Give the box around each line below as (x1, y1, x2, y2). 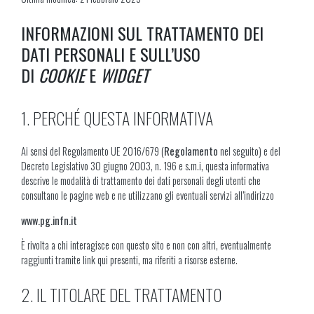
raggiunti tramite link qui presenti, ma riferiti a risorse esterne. (21, 252, 238, 268)
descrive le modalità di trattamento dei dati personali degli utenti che (21, 173, 261, 189)
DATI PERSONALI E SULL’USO (21, 41, 200, 67)
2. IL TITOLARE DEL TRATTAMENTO (21, 282, 221, 308)
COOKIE (39, 62, 85, 88)
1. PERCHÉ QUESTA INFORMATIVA (21, 105, 213, 131)
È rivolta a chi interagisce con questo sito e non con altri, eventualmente (21, 238, 271, 253)
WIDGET (100, 62, 149, 88)
